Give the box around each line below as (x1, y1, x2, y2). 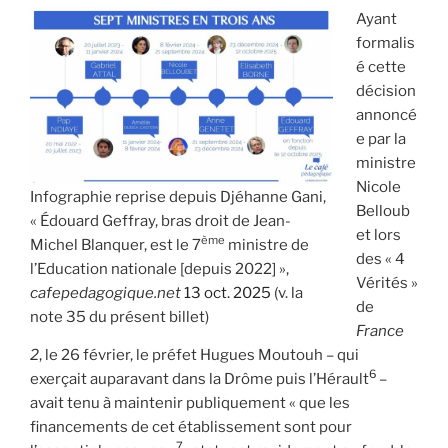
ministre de (225, 235, 309, 254)
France (355, 321, 404, 340)
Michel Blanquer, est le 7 (30, 235, 201, 254)
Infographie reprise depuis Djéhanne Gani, (30, 187, 326, 206)
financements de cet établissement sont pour (30, 417, 352, 436)
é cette (355, 57, 406, 76)
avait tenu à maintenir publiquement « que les (30, 393, 350, 412)
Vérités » (355, 273, 418, 292)
